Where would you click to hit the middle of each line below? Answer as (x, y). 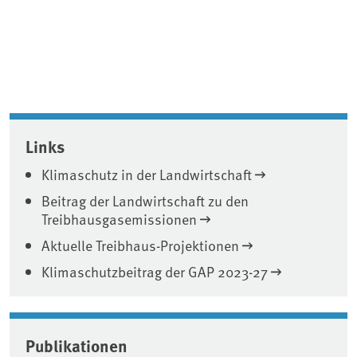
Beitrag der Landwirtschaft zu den (145, 200)
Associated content (108, 126)
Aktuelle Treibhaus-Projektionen (140, 245)
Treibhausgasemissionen (119, 218)
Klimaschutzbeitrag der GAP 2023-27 (155, 271)
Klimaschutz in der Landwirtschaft (147, 174)
